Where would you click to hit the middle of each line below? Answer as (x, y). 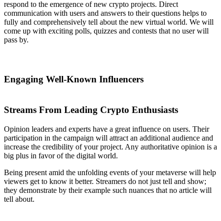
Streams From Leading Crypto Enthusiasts (91, 110)
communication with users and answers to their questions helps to (105, 13)
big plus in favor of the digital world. (61, 156)
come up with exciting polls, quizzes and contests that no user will (106, 31)
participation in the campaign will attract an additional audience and (109, 138)
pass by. (16, 40)
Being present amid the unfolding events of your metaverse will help (110, 173)
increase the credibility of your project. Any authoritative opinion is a (110, 147)
